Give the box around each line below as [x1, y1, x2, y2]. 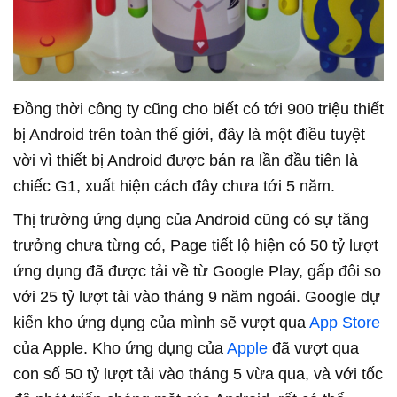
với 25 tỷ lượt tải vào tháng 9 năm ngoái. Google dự [13, 288, 380, 307]
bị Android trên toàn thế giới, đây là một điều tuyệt [13, 126, 365, 144]
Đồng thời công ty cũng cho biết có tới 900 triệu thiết [13, 100, 384, 119]
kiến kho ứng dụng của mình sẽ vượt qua [13, 314, 309, 332]
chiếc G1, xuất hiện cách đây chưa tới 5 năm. [13, 177, 335, 196]
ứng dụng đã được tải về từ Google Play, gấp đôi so [13, 262, 381, 281]
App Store [309, 314, 380, 332]
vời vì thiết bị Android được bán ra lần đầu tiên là [13, 152, 358, 170]
